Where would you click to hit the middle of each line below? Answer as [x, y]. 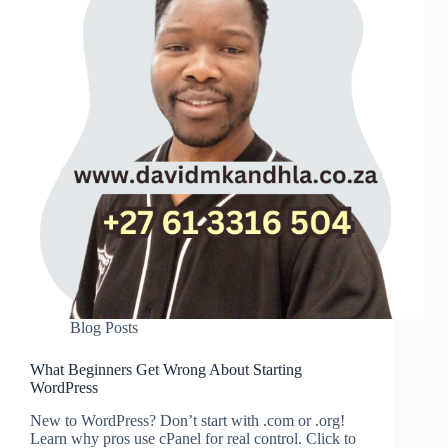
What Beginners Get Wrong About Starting [166, 370]
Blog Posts [104, 328]
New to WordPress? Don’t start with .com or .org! [187, 420]
